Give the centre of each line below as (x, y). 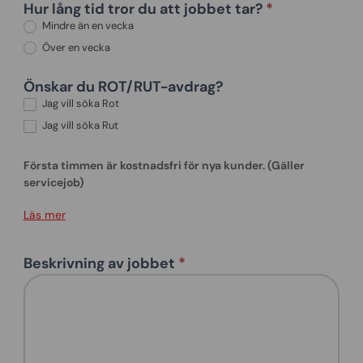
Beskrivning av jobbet (100, 264)
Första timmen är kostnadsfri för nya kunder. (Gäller (164, 165)
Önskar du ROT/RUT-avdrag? (123, 87)
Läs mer (44, 215)
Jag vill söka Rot (79, 104)
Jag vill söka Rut (79, 126)
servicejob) (53, 182)
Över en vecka (75, 47)
